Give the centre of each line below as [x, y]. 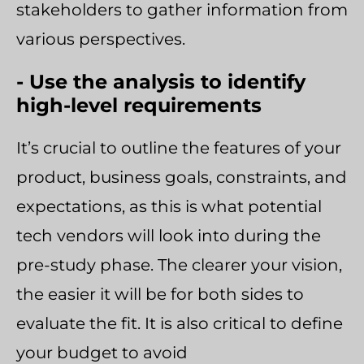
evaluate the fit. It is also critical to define [180, 323]
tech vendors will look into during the [169, 236]
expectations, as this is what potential [169, 206]
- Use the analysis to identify [161, 82]
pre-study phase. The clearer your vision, [179, 265]
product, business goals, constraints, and [182, 177]
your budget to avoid [102, 353]
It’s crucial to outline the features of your [179, 148]
